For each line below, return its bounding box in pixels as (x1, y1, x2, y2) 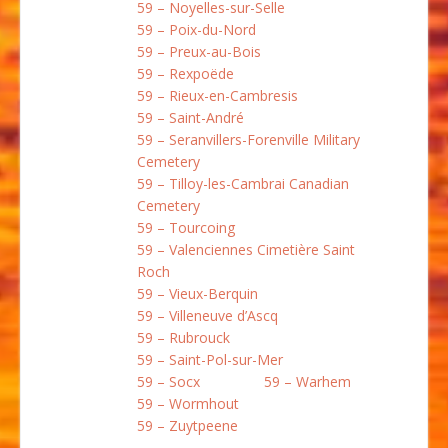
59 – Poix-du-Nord (137, 20, 256, 40)
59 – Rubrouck (137, 328, 230, 348)
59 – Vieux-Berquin (137, 284, 258, 304)
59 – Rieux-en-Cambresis (137, 86, 298, 106)
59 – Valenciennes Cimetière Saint (137, 240, 355, 260)
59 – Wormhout (137, 394, 239, 414)
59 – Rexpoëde (137, 64, 234, 84)
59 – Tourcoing (137, 218, 235, 238)
